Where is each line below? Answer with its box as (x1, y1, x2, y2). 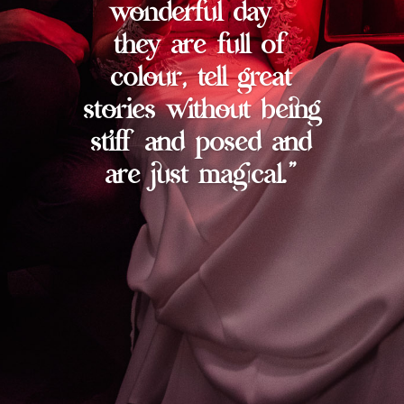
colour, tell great (111, 61, 293, 97)
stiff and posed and (91, 126, 313, 162)
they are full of (115, 29, 289, 65)
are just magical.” (106, 159, 298, 195)
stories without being (83, 94, 320, 130)
